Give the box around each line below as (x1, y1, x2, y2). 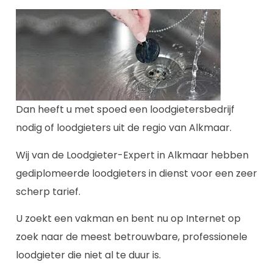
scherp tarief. (16, 184, 80, 199)
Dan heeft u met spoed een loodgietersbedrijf (16, 102, 235, 117)
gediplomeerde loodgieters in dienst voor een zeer (16, 166, 257, 180)
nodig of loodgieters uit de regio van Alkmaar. (16, 121, 232, 135)
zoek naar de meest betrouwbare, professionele (16, 230, 247, 244)
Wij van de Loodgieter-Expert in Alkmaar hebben (16, 147, 249, 162)
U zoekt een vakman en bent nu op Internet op (16, 211, 241, 226)
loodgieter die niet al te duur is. (16, 248, 161, 263)
